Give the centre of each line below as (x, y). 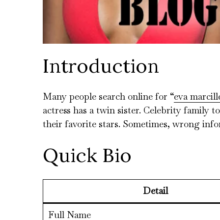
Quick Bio (87, 155)
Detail (155, 191)
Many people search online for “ (108, 97)
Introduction (101, 66)
